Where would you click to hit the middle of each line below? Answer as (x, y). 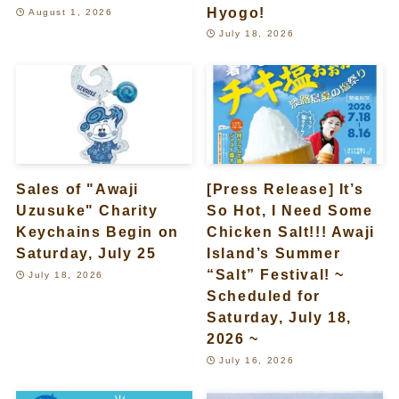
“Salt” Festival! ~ (276, 275)
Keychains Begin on (97, 232)
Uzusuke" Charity (87, 211)
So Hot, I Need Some (290, 211)
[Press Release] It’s (285, 189)
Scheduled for (264, 296)
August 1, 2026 (71, 12)
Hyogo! (236, 12)
